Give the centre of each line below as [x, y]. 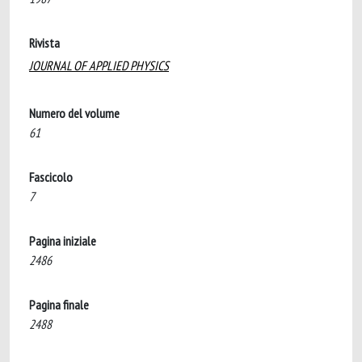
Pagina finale [59, 305]
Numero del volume [74, 113]
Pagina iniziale [63, 241]
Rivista [44, 43]
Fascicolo [51, 177]
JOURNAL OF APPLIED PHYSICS [99, 65]
